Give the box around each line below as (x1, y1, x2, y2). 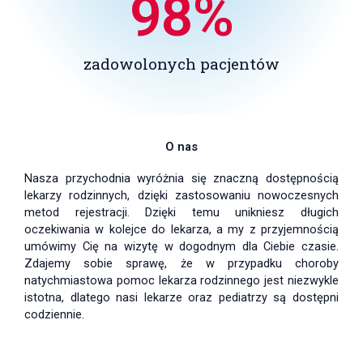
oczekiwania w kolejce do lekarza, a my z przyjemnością (24, 222, 339, 237)
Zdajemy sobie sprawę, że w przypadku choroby (24, 256, 339, 271)
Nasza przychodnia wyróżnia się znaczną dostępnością (24, 171, 339, 186)
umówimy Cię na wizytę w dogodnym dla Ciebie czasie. (24, 239, 339, 254)
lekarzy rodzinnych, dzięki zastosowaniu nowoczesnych (24, 188, 339, 203)
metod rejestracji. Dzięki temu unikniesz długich (24, 205, 339, 220)
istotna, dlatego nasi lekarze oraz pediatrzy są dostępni (24, 290, 339, 305)
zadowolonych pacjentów (83, 53, 280, 74)
